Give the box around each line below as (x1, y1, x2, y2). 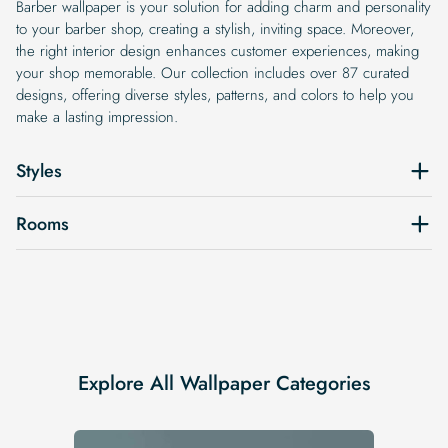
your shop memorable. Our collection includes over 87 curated (16, 61, 409, 84)
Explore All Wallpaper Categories (78, 368, 370, 398)
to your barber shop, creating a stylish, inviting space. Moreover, (16, 17, 414, 40)
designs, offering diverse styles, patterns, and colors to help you (16, 83, 414, 106)
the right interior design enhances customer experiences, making (16, 39, 419, 62)
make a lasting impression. (16, 105, 178, 128)
